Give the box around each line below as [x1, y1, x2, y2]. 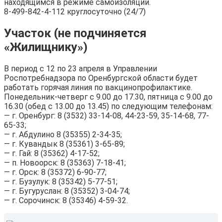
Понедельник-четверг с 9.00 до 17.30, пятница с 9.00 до [4, 92, 213, 102]
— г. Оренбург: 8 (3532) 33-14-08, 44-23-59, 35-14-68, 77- [4, 111, 209, 121]
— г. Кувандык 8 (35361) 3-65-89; [4, 139, 125, 149]
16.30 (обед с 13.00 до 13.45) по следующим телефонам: [4, 102, 213, 111]
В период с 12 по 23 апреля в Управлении [4, 64, 157, 74]
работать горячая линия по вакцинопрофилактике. [4, 83, 192, 93]
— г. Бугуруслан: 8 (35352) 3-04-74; [4, 186, 130, 196]
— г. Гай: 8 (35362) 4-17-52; [4, 149, 100, 159]
